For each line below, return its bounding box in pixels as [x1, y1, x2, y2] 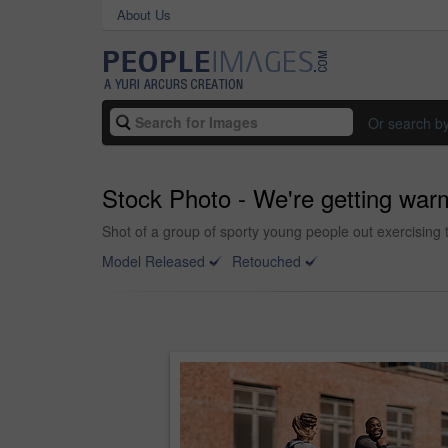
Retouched [232, 251, 301, 271]
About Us [117, 5, 171, 24]
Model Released [102, 251, 205, 271]
